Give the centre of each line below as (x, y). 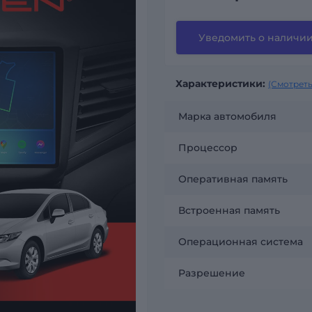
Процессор (208, 147)
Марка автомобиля (227, 116)
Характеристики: (220, 83)
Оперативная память (233, 179)
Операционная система (241, 241)
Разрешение (212, 273)
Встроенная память (229, 210)
